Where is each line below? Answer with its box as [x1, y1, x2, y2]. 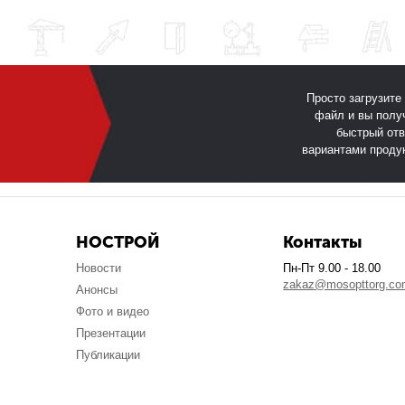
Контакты [283, 232, 363, 252]
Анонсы [75, 283, 118, 297]
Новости [75, 261, 121, 275]
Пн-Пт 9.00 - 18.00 [283, 261, 381, 275]
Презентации [75, 326, 146, 340]
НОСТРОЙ [75, 232, 160, 252]
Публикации [75, 348, 140, 362]
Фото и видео [75, 305, 149, 318]
